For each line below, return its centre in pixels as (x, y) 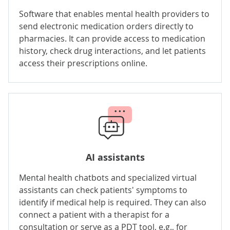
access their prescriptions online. (83, 63)
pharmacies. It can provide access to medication (112, 38)
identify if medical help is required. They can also (113, 202)
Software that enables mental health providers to (114, 14)
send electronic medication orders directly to (106, 26)
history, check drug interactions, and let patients (112, 51)
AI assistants (115, 157)
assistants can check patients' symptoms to (103, 190)
